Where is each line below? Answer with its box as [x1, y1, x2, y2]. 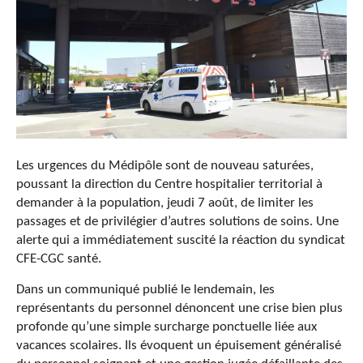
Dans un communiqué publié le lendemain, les [16, 282, 275, 297]
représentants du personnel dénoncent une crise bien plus [16, 301, 343, 315]
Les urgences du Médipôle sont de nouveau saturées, [16, 158, 314, 173]
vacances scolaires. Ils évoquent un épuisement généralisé [16, 338, 341, 352]
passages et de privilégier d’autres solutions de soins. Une [16, 214, 339, 228]
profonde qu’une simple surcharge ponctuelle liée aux [16, 319, 317, 334]
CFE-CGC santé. [16, 251, 101, 266]
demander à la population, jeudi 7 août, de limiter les [16, 195, 314, 210]
